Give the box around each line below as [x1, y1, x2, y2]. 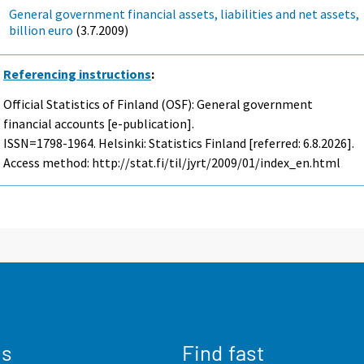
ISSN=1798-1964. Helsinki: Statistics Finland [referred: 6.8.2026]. [3, 134, 355, 151]
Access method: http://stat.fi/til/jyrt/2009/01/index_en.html [3, 154, 341, 171]
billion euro [9, 21, 74, 38]
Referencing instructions [3, 65, 152, 82]
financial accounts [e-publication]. [3, 115, 195, 132]
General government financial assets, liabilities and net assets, [9, 5, 360, 22]
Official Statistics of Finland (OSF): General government [3, 95, 314, 112]
